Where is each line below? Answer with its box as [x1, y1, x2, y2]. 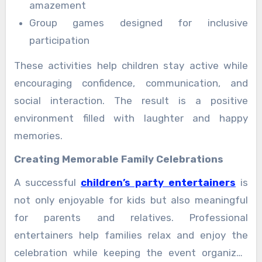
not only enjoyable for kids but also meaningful [14, 194, 248, 206]
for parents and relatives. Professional [14, 212, 248, 224]
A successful [14, 177, 81, 189]
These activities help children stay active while [14, 60, 248, 72]
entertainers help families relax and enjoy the [14, 229, 248, 242]
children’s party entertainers [81, 177, 236, 189]
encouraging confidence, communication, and [14, 77, 248, 89]
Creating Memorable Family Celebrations [14, 153, 223, 166]
